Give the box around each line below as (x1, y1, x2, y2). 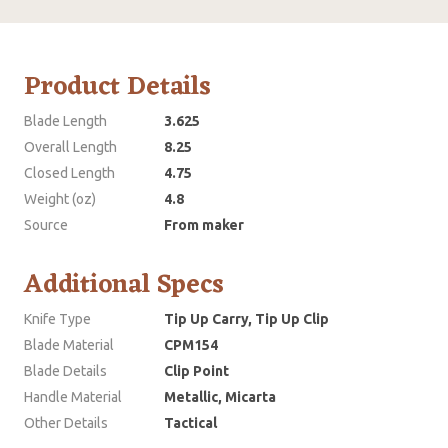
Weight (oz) (24, 190, 96, 207)
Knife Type (24, 310, 91, 327)
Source (24, 216, 68, 233)
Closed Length (24, 164, 115, 181)
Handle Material (24, 388, 122, 405)
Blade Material (24, 336, 114, 353)
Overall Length (24, 138, 117, 155)
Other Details (24, 414, 108, 431)
